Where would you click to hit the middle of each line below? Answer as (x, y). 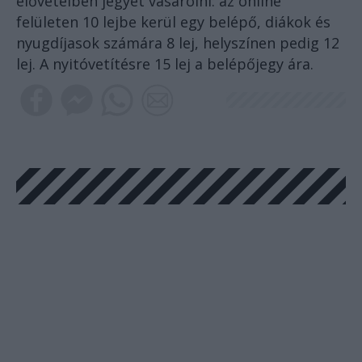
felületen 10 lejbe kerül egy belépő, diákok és (173, 22)
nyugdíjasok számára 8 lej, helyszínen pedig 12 (178, 43)
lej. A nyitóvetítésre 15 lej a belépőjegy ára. (165, 64)
